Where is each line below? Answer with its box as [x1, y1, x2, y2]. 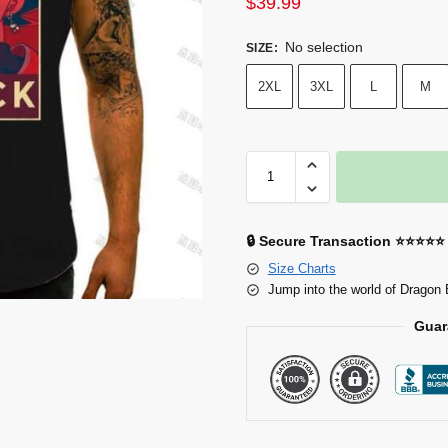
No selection [284, 38, 363, 55]
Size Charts [267, 260, 336, 276]
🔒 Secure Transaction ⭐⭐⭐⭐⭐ [245, 232, 445, 249]
